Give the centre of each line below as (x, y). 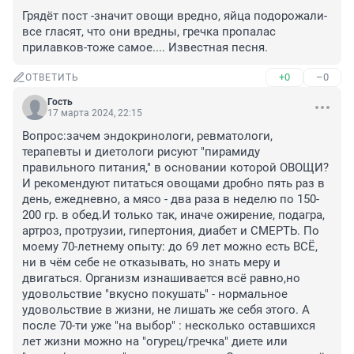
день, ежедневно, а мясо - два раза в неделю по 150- (171, 200)
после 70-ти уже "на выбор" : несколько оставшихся (169, 326)
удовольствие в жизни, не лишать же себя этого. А (166, 310)
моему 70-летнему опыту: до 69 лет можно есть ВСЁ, (170, 247)
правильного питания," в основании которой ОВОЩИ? (175, 168)
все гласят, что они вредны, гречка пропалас (149, 32)
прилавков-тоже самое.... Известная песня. (145, 48)
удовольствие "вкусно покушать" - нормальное (155, 294)
